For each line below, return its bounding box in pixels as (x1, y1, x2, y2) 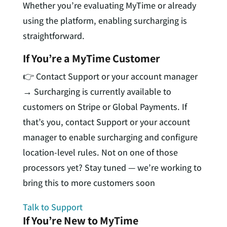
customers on (22, 100, 78, 112)
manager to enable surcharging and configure (22, 131, 198, 143)
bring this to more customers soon (22, 176, 155, 188)
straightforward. (22, 29, 85, 42)
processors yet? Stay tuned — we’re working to (22, 161, 202, 173)
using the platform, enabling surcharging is (22, 14, 187, 26)
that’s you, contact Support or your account (22, 116, 190, 128)
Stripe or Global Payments (77, 100, 177, 112)
